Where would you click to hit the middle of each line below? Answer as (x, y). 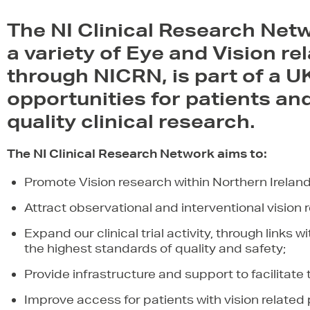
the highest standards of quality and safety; (155, 248)
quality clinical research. (131, 121)
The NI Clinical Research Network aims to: (137, 153)
